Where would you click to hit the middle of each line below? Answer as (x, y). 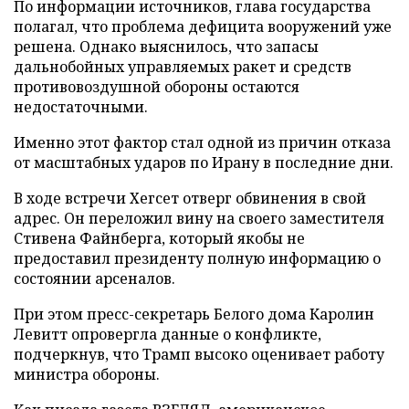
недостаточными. (81, 106)
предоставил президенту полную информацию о (197, 258)
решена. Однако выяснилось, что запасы (166, 46)
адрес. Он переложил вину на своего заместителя (199, 218)
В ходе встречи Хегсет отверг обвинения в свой (190, 198)
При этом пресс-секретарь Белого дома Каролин (194, 314)
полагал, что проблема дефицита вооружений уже (203, 26)
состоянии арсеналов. (94, 278)
